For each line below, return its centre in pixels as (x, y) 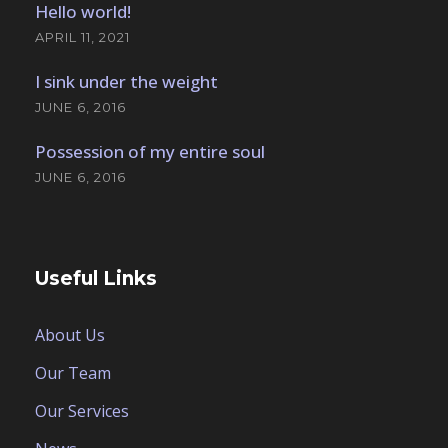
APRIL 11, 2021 (82, 37)
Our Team (73, 373)
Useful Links (96, 279)
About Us (70, 335)
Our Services (82, 411)
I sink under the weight (126, 82)
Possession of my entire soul (150, 152)
